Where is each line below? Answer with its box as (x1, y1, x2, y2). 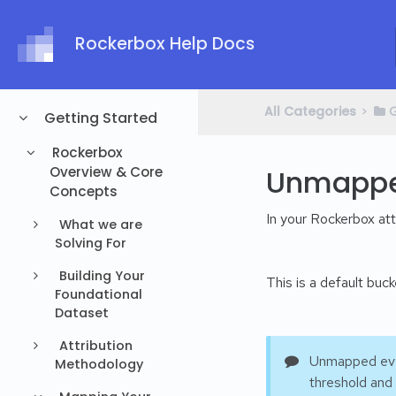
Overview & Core (49, 163, 163, 181)
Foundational (55, 286, 143, 303)
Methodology (55, 355, 144, 373)
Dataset (55, 304, 110, 322)
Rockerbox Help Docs (75, 32, 255, 56)
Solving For (55, 234, 127, 252)
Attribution (55, 337, 133, 354)
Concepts (49, 182, 118, 201)
